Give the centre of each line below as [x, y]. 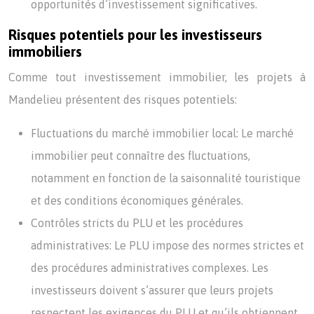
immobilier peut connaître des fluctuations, [141, 156]
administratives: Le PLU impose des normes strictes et [168, 245]
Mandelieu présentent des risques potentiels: [123, 100]
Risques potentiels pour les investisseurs [135, 35]
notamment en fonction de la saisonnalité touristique [166, 178]
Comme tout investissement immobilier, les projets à [157, 77]
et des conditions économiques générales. [137, 200]
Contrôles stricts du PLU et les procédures [137, 223]
